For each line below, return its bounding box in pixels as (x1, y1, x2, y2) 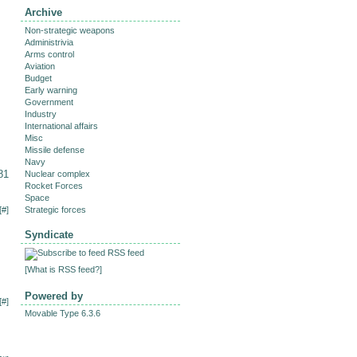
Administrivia (25, 37, 73, 48)
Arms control (25, 49, 74, 60)
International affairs (25, 121, 98, 131)
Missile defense (25, 145, 84, 155)
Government (25, 97, 73, 108)
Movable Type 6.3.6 (25, 308, 100, 319)
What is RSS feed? (27, 265, 100, 275)
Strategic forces (25, 205, 86, 215)
